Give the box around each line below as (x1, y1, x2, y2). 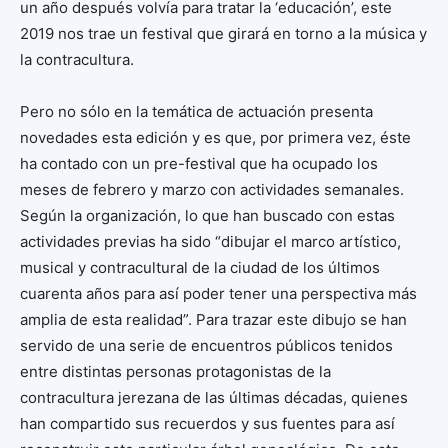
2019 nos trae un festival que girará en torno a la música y (20, 24, 427, 44)
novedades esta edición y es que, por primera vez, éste (20, 128, 411, 148)
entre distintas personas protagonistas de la (20, 362, 331, 382)
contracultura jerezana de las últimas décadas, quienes (20, 388, 408, 408)
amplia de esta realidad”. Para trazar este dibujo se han (20, 310, 407, 330)
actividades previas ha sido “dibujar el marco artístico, (20, 232, 401, 252)
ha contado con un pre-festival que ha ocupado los (20, 154, 378, 174)
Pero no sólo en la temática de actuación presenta (20, 102, 373, 122)
